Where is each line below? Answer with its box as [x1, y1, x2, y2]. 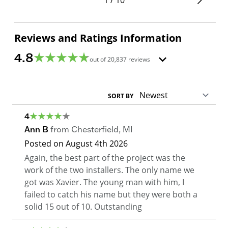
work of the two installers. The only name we [24, 164, 194, 176]
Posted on [24, 138, 66, 149]
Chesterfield [71, 124, 119, 135]
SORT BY [108, 92, 133, 101]
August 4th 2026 [66, 138, 128, 149]
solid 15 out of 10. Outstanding [24, 201, 142, 212]
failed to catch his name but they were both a [24, 189, 197, 200]
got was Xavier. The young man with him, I [24, 177, 184, 188]
